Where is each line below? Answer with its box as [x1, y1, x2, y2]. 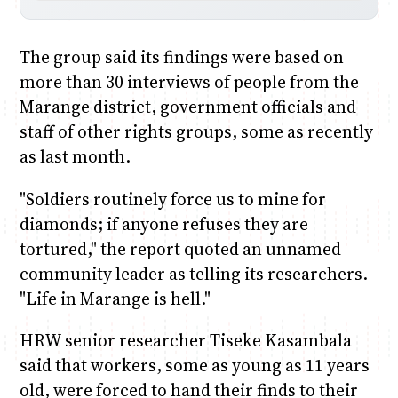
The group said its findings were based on [19, 45, 344, 69]
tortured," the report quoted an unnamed [19, 236, 341, 260]
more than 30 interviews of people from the [19, 70, 359, 94]
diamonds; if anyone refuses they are [19, 211, 308, 235]
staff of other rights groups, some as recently [19, 120, 373, 144]
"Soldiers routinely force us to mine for [19, 187, 326, 211]
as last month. [19, 145, 131, 169]
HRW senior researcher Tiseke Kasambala [19, 328, 352, 352]
